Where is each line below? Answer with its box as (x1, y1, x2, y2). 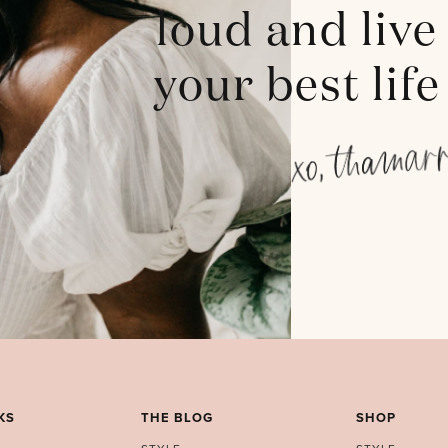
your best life (153, 64, 441, 110)
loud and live (156, 9, 439, 55)
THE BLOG (140, 409, 213, 426)
